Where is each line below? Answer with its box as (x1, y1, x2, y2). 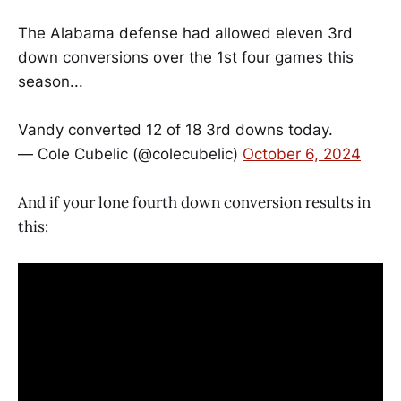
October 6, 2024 (243, 144, 361, 163)
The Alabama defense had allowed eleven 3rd (18, 23, 353, 42)
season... (18, 72, 83, 90)
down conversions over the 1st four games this (18, 47, 354, 66)
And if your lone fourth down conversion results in (18, 192, 371, 213)
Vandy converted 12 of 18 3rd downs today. (18, 120, 333, 139)
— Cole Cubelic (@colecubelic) (18, 144, 243, 163)
